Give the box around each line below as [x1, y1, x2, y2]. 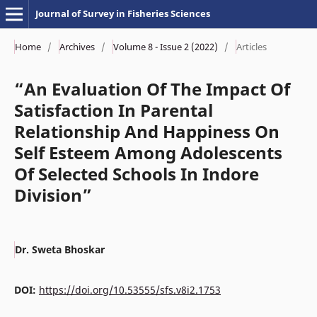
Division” [13, 183, 92, 207]
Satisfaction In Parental [13, 98, 213, 122]
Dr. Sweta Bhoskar [14, 242, 105, 256]
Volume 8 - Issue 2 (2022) [113, 40, 218, 53]
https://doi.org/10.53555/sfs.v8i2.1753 [38, 282, 221, 296]
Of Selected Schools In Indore [13, 161, 259, 185]
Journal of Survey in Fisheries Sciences [35, 7, 210, 20]
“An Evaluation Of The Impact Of [13, 76, 290, 100]
